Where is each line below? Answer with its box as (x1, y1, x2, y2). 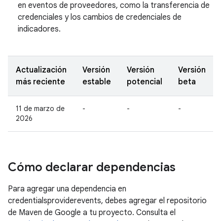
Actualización (16, 65, 67, 75)
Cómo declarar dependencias (8, 160, 176, 175)
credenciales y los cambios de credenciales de (18, 12, 182, 22)
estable (82, 77, 111, 87)
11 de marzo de (16, 104, 65, 113)
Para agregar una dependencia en (8, 184, 126, 194)
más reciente (16, 77, 65, 87)
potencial (127, 77, 162, 87)
